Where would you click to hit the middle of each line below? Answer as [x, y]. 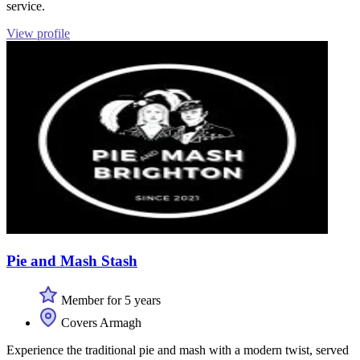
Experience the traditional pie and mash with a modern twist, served [178, 350]
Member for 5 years [109, 300]
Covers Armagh [100, 322]
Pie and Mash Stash [72, 260]
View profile [38, 34]
